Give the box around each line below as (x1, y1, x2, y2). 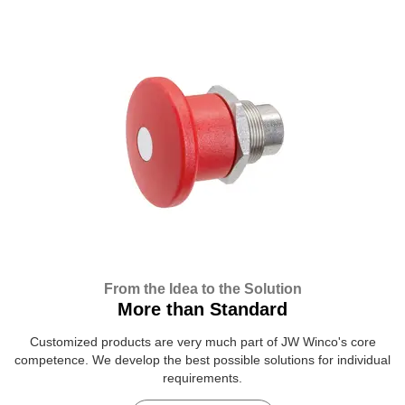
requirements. (163, 371, 242, 386)
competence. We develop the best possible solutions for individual (14, 353, 391, 368)
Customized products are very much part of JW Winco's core (29, 334, 376, 350)
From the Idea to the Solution (103, 281, 302, 297)
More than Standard (118, 299, 287, 320)
